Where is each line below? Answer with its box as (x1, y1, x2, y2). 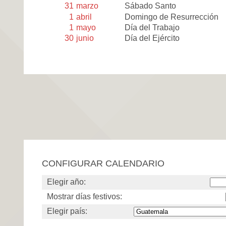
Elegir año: (47, 178, 86, 187)
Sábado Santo (125, 2, 177, 11)
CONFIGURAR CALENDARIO (42, 158, 164, 169)
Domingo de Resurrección (125, 12, 219, 21)
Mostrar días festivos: (47, 192, 122, 201)
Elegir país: (47, 207, 87, 216)
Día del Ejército (125, 33, 180, 42)
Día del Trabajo (125, 23, 180, 32)
